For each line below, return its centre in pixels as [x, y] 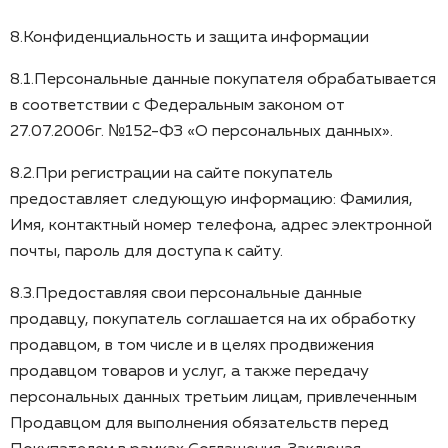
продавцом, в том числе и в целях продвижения [192, 345]
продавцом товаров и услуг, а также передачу [189, 371]
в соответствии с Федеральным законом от [177, 105]
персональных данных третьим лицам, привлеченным [213, 397]
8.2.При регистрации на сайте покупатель [171, 173]
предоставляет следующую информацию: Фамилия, [211, 199]
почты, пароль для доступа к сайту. [146, 251]
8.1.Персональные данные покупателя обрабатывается [223, 79]
